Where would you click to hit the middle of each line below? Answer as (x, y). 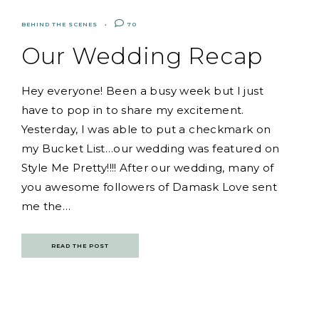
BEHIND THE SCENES (59, 24)
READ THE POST (80, 245)
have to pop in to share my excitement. (132, 110)
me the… (46, 206)
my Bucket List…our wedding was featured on (150, 148)
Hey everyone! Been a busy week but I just (142, 90)
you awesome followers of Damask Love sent (149, 187)
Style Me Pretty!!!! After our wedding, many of (147, 167)
